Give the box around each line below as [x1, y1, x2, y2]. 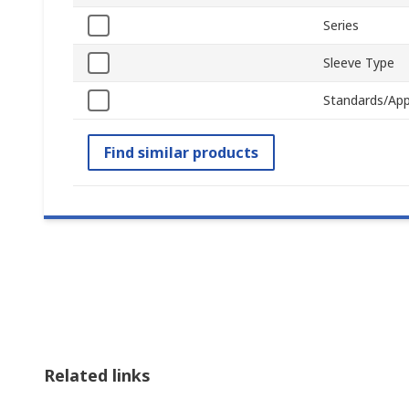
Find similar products [104, 142, 258, 163]
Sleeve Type [323, 54, 394, 72]
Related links [44, 363, 151, 386]
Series [323, 16, 359, 35]
